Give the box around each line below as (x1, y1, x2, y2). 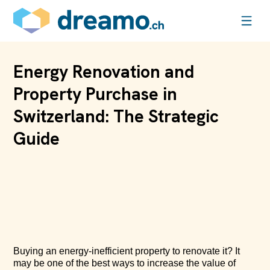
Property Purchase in (13, 83, 178, 105)
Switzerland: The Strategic (13, 105, 219, 128)
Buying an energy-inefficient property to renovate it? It (13, 246, 240, 257)
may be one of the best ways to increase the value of (13, 258, 236, 269)
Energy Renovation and (13, 60, 195, 83)
